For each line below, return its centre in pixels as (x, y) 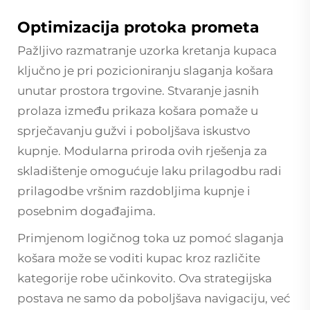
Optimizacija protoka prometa (138, 27)
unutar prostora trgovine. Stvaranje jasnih (138, 90)
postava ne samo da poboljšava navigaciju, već (154, 298)
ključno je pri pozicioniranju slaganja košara (145, 70)
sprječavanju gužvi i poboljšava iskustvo (134, 130)
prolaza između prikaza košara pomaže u (138, 110)
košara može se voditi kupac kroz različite (139, 258)
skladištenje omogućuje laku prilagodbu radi (149, 171)
